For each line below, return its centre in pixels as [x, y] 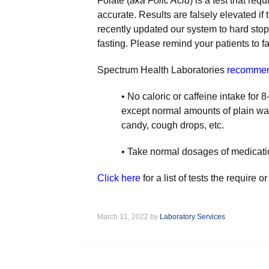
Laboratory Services [192, 217]
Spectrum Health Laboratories [162, 70]
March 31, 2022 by [128, 217]
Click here [119, 178]
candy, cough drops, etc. [173, 125]
